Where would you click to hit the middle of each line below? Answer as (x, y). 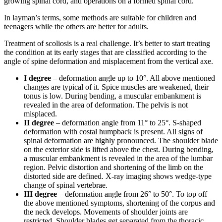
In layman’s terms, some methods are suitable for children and (100, 17)
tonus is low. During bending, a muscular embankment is (112, 96)
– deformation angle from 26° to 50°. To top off (132, 194)
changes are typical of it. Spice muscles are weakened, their (116, 87)
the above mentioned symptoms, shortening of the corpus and (119, 203)
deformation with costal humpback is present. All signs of (113, 131)
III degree (40, 194)
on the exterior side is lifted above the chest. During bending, (119, 149)
